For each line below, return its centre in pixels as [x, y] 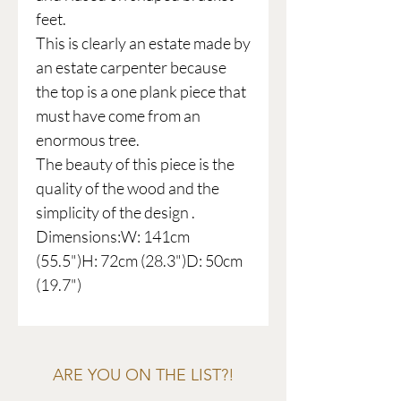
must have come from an [118, 116]
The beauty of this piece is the [135, 164]
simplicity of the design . [115, 213]
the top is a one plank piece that [141, 92]
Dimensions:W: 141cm [113, 237]
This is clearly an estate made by [143, 43]
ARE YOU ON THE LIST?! [143, 375]
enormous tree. [88, 140]
